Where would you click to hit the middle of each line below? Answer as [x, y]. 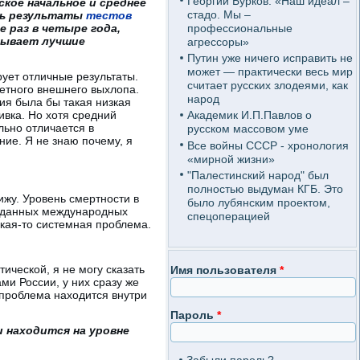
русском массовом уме [247, 129]
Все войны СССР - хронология [268, 145]
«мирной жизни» [231, 159]
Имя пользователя [225, 270]
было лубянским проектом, [258, 202]
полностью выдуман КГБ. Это [265, 188]
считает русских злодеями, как [267, 85]
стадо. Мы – [219, 14]
